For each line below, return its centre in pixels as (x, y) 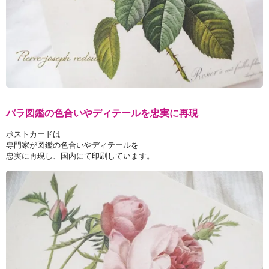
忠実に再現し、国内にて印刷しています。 (80, 156)
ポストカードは (33, 134)
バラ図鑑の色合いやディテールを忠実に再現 (102, 113)
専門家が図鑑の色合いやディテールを (72, 145)
